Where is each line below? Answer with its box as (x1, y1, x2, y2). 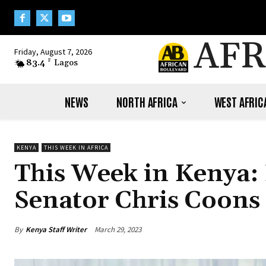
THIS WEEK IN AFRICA (44, 144, 108, 152)
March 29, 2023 (94, 224, 141, 235)
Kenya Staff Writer (26, 224, 87, 235)
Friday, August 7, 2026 (14, 46, 92, 58)
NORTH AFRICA (116, 94, 178, 110)
